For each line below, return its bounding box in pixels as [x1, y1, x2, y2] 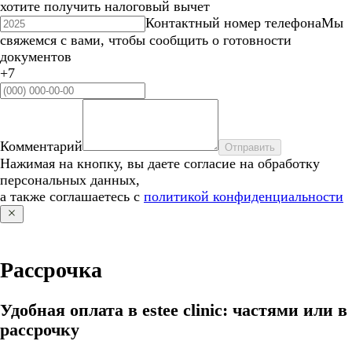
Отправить [225, 141, 275, 154]
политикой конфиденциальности [144, 189, 343, 205]
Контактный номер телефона [145, 15, 321, 31]
